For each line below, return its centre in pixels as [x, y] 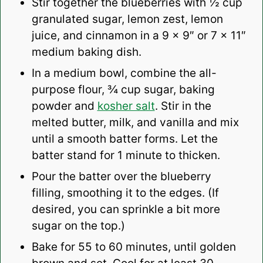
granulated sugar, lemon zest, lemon [127, 19]
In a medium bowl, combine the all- [124, 73]
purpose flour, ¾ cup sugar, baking [123, 90]
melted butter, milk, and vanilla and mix [135, 123]
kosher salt [126, 106]
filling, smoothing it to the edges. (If [125, 193]
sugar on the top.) [78, 226]
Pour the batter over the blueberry [121, 177]
